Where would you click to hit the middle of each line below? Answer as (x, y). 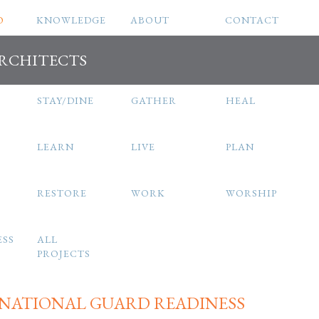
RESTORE (62, 193)
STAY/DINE (65, 100)
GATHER (154, 100)
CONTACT (252, 20)
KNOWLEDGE (71, 20)
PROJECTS (63, 253)
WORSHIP (251, 193)
